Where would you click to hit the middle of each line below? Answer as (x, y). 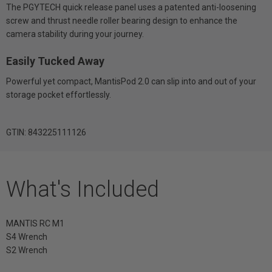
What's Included (83, 189)
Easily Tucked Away (55, 61)
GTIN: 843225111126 (46, 132)
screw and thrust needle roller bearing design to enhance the (122, 20)
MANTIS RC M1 (35, 223)
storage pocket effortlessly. (59, 94)
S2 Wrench (27, 250)
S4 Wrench (27, 236)
